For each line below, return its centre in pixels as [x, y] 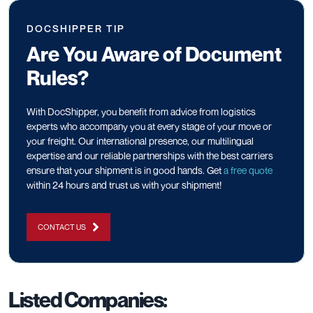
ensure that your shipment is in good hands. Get [124, 170]
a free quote [247, 170]
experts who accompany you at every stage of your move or [149, 126]
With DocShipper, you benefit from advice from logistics [141, 111]
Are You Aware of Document [154, 54]
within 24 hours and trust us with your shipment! [124, 184]
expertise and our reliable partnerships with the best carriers [150, 155]
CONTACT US [62, 226]
